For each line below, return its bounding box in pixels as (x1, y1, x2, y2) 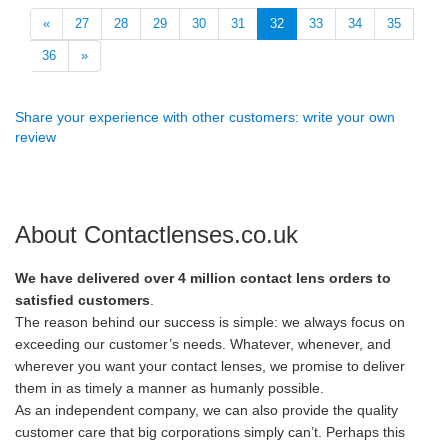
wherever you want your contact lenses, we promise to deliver (15, 358, 405, 374)
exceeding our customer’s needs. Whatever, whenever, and (15, 336, 391, 352)
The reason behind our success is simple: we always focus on (15, 314, 405, 330)
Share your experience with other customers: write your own (15, 109, 395, 125)
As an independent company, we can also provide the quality (15, 402, 398, 418)
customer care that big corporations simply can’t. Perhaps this (15, 424, 405, 440)
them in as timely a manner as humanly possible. (15, 380, 324, 396)
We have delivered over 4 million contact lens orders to (15, 270, 391, 286)
